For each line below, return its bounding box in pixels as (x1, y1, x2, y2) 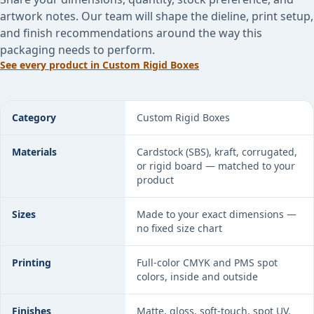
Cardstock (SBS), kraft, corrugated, (137, 145, 297, 158)
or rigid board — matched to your (137, 159, 295, 172)
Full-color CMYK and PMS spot (137, 256, 278, 269)
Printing (12, 256, 51, 269)
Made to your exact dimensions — (137, 207, 296, 221)
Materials (12, 145, 57, 158)
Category (12, 111, 56, 124)
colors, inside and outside (137, 270, 258, 283)
